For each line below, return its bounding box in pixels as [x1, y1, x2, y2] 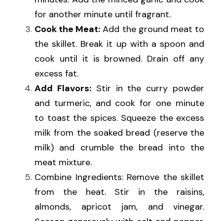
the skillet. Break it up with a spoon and [35, 38, 204, 50]
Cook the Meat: [35, 23, 101, 36]
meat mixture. [35, 156, 92, 169]
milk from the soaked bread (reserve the [35, 127, 204, 139]
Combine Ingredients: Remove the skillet [35, 171, 204, 184]
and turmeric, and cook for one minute [35, 97, 204, 110]
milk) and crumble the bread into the [35, 142, 204, 154]
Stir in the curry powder [91, 82, 205, 95]
